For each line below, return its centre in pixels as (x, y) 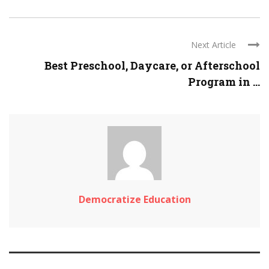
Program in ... (224, 82)
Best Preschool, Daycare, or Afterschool (152, 65)
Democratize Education (134, 199)
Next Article (213, 45)
